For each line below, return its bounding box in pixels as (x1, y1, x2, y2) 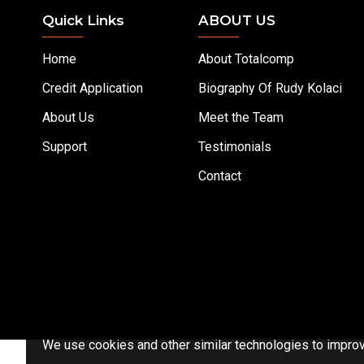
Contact (198, 168, 241, 184)
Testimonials (198, 139, 271, 154)
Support (42, 139, 87, 154)
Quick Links (42, 12, 124, 28)
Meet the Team (198, 110, 284, 125)
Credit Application (42, 80, 143, 96)
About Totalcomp (198, 51, 294, 67)
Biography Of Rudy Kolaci (198, 80, 342, 96)
